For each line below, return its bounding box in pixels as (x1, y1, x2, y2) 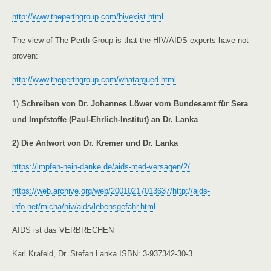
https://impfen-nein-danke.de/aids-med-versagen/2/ (12, 162, 190, 172)
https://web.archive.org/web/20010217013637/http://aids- (12, 186, 210, 195)
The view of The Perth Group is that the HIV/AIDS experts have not (12, 36, 249, 45)
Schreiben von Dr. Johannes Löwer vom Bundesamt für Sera (21, 99, 248, 108)
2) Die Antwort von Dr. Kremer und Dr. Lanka (12, 139, 178, 148)
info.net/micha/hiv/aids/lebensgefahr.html (12, 201, 155, 211)
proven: (12, 51, 38, 61)
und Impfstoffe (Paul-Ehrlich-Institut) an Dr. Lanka (12, 114, 198, 124)
